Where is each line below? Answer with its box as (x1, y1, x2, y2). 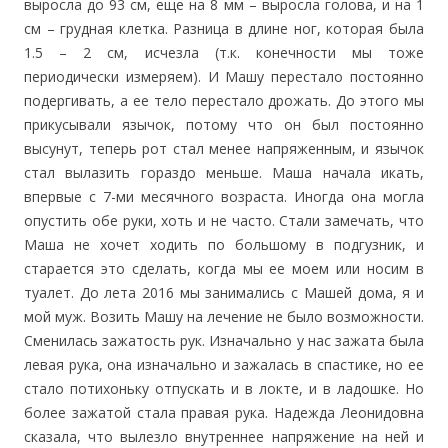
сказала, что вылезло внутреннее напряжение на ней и (24, 427, 424, 446)
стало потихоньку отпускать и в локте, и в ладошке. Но (24, 379, 424, 398)
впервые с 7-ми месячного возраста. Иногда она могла (24, 187, 424, 206)
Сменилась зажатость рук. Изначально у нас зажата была (24, 331, 424, 350)
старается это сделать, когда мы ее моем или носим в (24, 259, 424, 278)
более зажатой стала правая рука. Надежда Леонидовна (24, 403, 424, 422)
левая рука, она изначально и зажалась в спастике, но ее (24, 355, 424, 374)
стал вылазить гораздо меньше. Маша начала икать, (24, 163, 424, 182)
